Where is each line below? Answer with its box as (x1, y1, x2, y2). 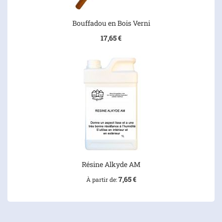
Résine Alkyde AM (81, 159, 141, 169)
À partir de (86, 175, 116, 183)
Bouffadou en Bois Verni (72, 18, 150, 28)
